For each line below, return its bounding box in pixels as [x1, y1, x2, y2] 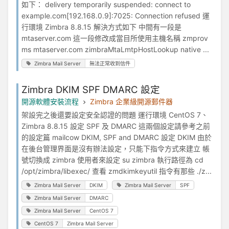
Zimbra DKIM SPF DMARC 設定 [21, 84, 160, 96]
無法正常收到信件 [89, 60, 131, 67]
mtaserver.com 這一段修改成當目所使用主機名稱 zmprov [21, 34, 208, 43]
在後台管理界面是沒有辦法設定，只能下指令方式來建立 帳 [21, 144, 210, 153]
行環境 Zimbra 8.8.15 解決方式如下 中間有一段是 [21, 22, 181, 32]
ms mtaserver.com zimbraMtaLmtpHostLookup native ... [21, 45, 209, 54]
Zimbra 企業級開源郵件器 [90, 97, 173, 106]
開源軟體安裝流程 [21, 97, 79, 106]
